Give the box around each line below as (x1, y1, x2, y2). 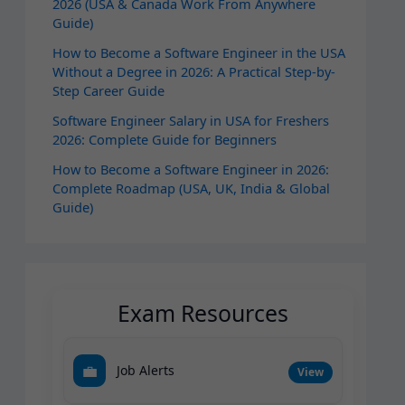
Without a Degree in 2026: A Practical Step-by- (52, 62, 335, 81)
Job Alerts (116, 362, 174, 380)
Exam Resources (117, 297, 288, 329)
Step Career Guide (52, 81, 165, 100)
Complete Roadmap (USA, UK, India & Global (52, 179, 330, 198)
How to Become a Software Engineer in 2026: (52, 160, 329, 179)
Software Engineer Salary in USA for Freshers (52, 111, 329, 130)
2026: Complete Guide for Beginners (52, 130, 277, 149)
